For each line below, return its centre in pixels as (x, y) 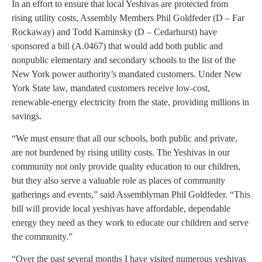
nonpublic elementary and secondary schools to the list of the (124, 60)
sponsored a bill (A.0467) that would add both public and (117, 46)
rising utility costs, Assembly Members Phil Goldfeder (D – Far (128, 18)
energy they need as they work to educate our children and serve (130, 222)
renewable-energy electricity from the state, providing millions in (130, 102)
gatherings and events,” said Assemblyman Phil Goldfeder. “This (131, 194)
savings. (27, 116)
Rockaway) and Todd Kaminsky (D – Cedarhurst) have (114, 32)
